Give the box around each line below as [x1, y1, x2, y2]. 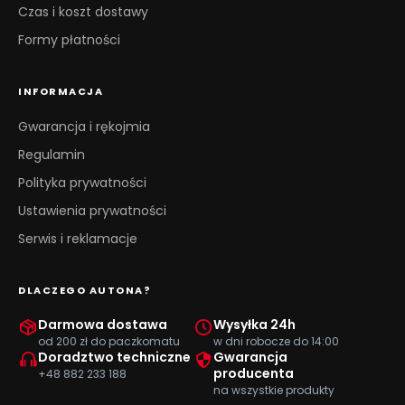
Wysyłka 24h [213, 316, 296, 334]
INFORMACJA [18, 84, 103, 99]
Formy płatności [18, 31, 120, 49]
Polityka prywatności [18, 174, 146, 192]
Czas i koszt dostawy [18, 3, 148, 21]
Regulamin [18, 146, 85, 164]
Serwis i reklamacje [18, 230, 137, 248]
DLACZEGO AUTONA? [18, 283, 151, 297]
